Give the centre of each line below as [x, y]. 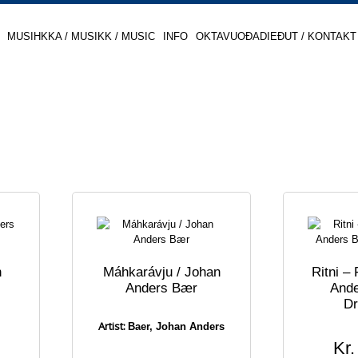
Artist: [112, 326]
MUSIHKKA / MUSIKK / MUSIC [81, 36]
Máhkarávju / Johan [161, 272]
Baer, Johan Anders [176, 326]
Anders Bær [161, 288]
